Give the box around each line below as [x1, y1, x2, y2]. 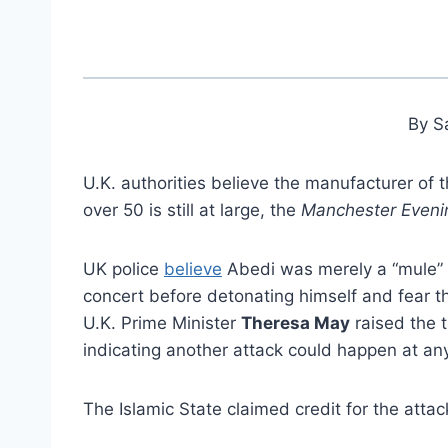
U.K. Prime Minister [83, 312, 241, 333]
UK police [83, 258, 164, 279]
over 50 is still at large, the [83, 199, 296, 220]
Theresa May [241, 312, 350, 333]
